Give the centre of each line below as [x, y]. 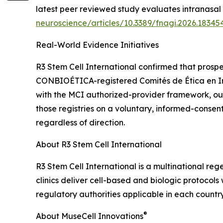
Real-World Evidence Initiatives [97, 45]
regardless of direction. [80, 123]
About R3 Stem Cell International [99, 145]
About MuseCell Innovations [90, 216]
